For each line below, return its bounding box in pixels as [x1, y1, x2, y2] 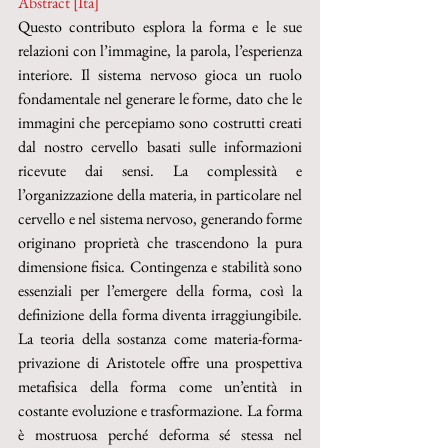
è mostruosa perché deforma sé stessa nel [18, 424, 302, 445]
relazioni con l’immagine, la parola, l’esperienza [18, 40, 302, 61]
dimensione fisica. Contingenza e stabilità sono [18, 256, 302, 277]
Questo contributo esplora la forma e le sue [18, 16, 302, 37]
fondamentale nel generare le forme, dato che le [18, 88, 302, 109]
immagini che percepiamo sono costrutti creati [18, 112, 302, 133]
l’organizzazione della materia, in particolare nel [18, 184, 302, 205]
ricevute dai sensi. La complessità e [18, 160, 302, 181]
